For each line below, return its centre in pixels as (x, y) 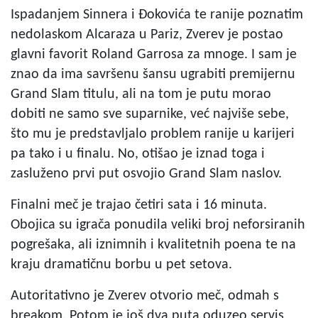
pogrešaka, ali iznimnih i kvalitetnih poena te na (153, 245)
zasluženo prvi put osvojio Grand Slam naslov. (146, 174)
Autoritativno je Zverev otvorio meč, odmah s (145, 296)
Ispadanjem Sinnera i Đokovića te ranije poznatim (157, 15)
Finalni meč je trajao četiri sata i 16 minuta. (139, 205)
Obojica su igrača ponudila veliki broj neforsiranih (158, 225)
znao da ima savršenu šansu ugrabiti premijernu (153, 74)
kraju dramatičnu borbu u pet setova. (121, 264)
